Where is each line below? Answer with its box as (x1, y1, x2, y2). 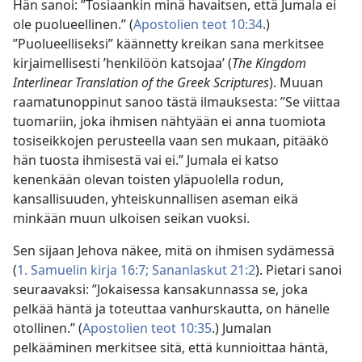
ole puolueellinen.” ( (13, 15, 133, 33)
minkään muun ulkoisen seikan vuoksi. (13, 209, 250, 227)
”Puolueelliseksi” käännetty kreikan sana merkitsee (13, 35, 324, 53)
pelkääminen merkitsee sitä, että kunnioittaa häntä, (13, 339, 328, 356)
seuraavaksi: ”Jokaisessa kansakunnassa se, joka (13, 280, 308, 298)
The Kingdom (232, 54, 306, 72)
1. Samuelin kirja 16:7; (17, 261, 149, 279)
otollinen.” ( (13, 319, 82, 337)
